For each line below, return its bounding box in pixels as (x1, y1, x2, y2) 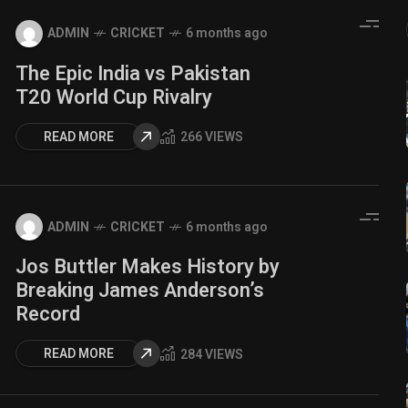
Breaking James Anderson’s (15, 276, 264, 305)
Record (15, 300, 80, 329)
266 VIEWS (180, 127, 243, 147)
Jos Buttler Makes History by (15, 252, 280, 281)
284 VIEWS (180, 344, 243, 364)
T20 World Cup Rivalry (15, 82, 212, 112)
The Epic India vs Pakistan (15, 58, 250, 88)
